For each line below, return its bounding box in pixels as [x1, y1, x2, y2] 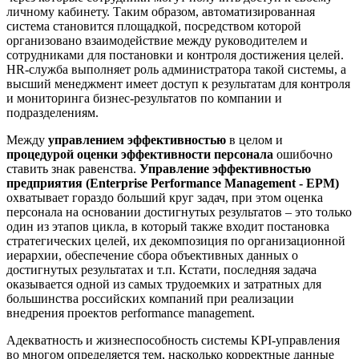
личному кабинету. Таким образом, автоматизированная [6, 5, 315, 19]
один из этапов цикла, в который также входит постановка [6, 220, 329, 234]
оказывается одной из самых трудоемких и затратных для [6, 277, 321, 292]
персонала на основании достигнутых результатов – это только [6, 205, 352, 220]
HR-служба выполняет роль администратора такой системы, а [6, 63, 346, 77]
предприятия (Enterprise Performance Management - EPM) [6, 176, 339, 191]
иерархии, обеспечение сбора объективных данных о [6, 248, 298, 263]
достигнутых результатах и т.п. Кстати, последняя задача [6, 263, 317, 277]
